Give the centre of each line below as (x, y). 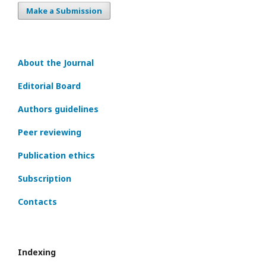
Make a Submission (64, 11)
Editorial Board (49, 86)
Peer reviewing (50, 132)
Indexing (37, 252)
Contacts (37, 202)
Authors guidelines (58, 109)
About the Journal (56, 63)
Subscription (45, 178)
